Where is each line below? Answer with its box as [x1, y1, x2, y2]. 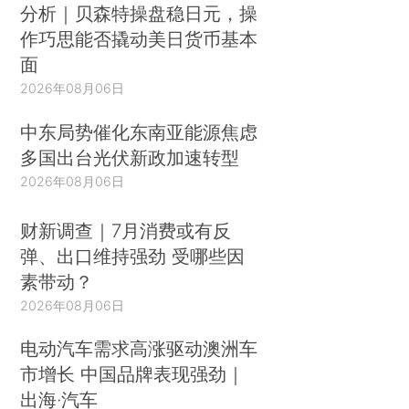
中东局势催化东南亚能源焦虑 [20, 121, 258, 143]
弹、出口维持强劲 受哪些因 [20, 244, 246, 267]
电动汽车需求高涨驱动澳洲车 [20, 337, 258, 361]
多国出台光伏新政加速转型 [20, 146, 240, 169]
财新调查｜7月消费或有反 [20, 218, 232, 242]
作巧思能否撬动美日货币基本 [20, 27, 258, 51]
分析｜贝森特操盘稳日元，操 [20, 2, 258, 26]
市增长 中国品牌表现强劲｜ [20, 362, 246, 386]
